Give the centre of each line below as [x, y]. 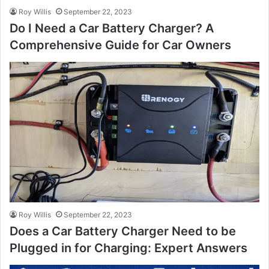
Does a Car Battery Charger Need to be [123, 231]
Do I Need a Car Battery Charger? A [112, 28]
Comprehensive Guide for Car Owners [120, 45]
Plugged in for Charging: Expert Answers [128, 248]
